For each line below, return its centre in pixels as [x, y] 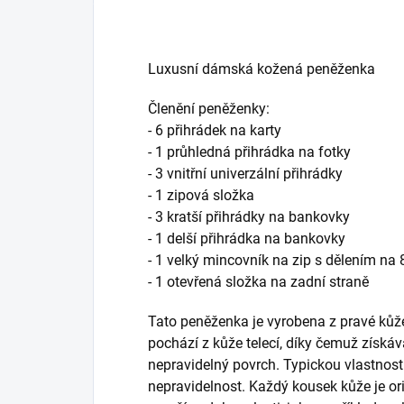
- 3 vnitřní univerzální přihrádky [245, 174]
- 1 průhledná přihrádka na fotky [249, 152]
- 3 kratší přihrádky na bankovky [249, 217]
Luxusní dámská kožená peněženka [262, 69]
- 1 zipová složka [201, 196]
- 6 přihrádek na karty [215, 131]
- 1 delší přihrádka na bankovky [247, 239]
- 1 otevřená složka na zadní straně [258, 282]
